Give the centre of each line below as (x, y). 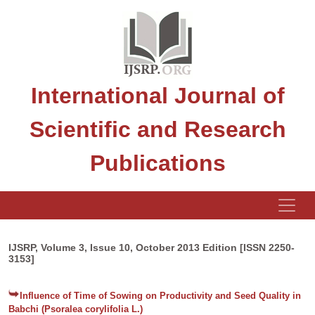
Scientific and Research (157, 129)
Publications (157, 163)
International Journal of (157, 96)
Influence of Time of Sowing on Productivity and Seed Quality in (160, 296)
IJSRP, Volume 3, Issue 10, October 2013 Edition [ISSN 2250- (152, 247)
